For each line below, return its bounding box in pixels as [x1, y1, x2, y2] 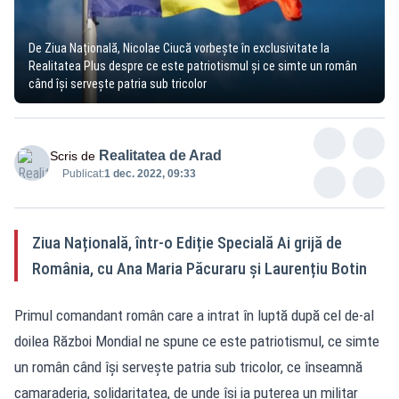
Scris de [50, 148, 95, 163]
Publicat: [62, 167, 104, 180]
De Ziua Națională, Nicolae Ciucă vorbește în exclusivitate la [28, 40, 330, 55]
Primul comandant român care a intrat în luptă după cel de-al [14, 305, 374, 324]
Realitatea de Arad [99, 147, 222, 163]
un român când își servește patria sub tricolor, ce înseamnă [14, 357, 362, 376]
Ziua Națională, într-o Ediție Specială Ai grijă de [32, 232, 342, 252]
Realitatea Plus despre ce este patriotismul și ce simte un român [28, 58, 357, 73]
